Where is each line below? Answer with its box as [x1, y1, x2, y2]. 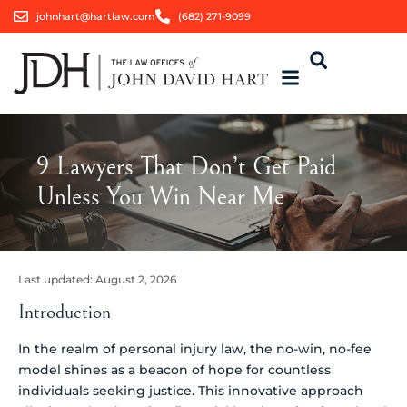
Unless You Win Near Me [36, 183, 284, 212]
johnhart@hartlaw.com [36, 10, 155, 23]
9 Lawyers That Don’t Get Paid [36, 153, 336, 182]
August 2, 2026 [95, 273, 176, 286]
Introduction [18, 300, 111, 323]
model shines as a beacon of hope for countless [18, 361, 331, 378]
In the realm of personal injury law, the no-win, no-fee [18, 340, 372, 357]
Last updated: [18, 273, 95, 286]
